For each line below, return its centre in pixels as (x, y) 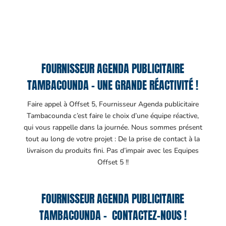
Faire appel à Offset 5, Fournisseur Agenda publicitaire (113, 104)
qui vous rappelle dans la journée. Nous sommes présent (113, 127)
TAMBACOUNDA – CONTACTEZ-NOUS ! (113, 215)
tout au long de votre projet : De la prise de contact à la (113, 139)
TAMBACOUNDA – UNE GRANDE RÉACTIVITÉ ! (113, 85)
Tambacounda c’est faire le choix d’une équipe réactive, (113, 116)
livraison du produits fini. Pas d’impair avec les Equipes (113, 150)
